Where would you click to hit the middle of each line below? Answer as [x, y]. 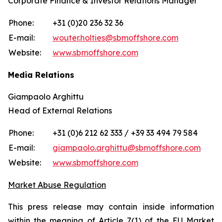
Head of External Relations [60, 111]
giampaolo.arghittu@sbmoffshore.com [127, 148]
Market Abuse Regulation [57, 185]
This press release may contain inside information [111, 207]
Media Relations [41, 75]
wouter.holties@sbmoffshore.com [115, 38]
